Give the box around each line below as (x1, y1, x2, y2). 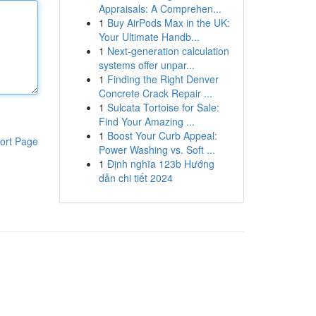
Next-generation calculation (107, 44, 229, 58)
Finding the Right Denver (107, 72, 219, 86)
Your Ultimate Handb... (98, 30, 200, 44)
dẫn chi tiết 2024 (98, 171, 173, 185)
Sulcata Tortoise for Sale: (107, 100, 219, 114)
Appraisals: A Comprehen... (98, 1, 221, 16)
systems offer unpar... (98, 58, 195, 72)
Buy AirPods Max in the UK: (107, 16, 230, 30)
